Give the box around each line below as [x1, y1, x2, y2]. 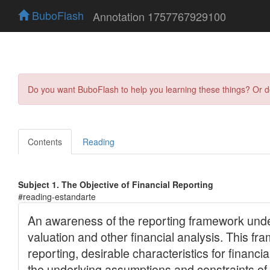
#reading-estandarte [18, 190, 96, 202]
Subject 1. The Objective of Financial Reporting [18, 178, 213, 190]
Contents [28, 135, 62, 148]
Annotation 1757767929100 [93, 8, 226, 24]
